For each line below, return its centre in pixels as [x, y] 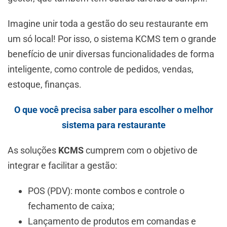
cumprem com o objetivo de [142, 150]
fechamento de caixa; [71, 206]
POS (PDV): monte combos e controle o [106, 191]
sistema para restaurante [113, 125]
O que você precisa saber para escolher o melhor [113, 110]
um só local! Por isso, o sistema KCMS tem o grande [112, 39]
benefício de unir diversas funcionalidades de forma [111, 54]
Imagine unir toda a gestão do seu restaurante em [108, 24]
